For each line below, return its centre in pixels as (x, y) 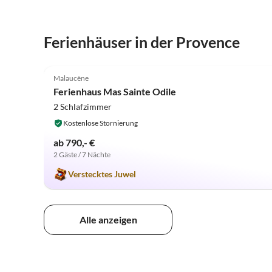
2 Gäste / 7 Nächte (82, 155)
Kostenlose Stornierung (100, 123)
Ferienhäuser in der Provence (142, 42)
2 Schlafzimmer (83, 107)
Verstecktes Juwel (102, 174)
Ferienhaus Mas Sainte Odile (115, 92)
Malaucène (71, 78)
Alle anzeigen (108, 219)
